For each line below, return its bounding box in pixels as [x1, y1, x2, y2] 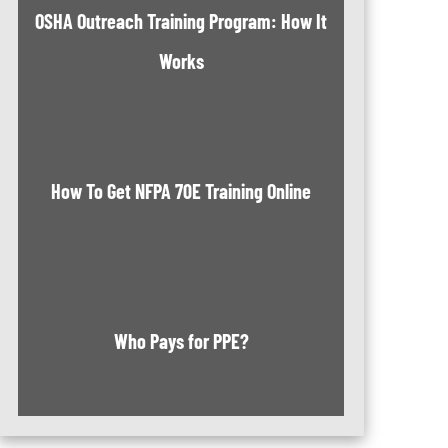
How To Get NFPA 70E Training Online [51, 179, 311, 203]
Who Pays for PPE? [113, 329, 249, 353]
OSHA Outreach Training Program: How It [35, 9, 327, 33]
